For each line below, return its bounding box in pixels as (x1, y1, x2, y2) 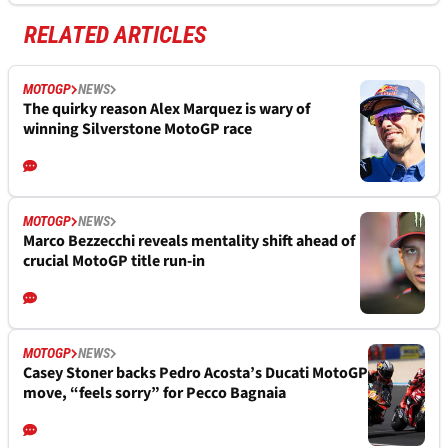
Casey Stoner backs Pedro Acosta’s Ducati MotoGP (23, 362, 368, 385)
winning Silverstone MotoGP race (23, 118, 252, 141)
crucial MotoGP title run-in (23, 250, 205, 273)
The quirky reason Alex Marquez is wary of (23, 98, 310, 121)
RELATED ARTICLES (24, 21, 207, 50)
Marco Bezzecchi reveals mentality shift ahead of (23, 230, 355, 253)
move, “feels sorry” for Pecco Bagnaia (23, 382, 286, 405)
